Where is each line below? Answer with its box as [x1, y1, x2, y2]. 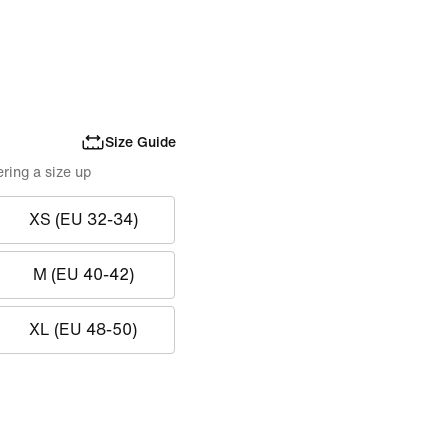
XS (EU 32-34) [28, 211, 138, 228]
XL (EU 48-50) [29, 321, 138, 338]
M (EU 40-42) [32, 266, 134, 283]
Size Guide [105, 134, 176, 150]
